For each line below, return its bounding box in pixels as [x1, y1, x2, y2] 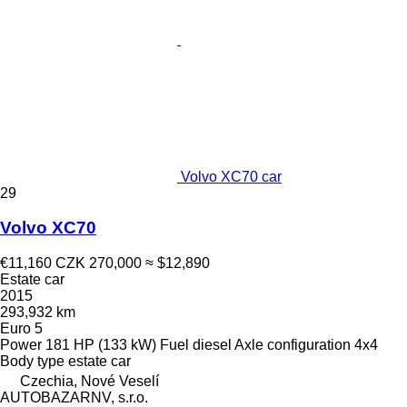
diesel [193, 337, 232, 353]
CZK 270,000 [55, 255, 142, 272]
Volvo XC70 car [181, 168, 282, 184]
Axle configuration [234, 337, 351, 353]
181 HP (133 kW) [45, 337, 156, 353]
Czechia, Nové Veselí [20, 373, 159, 390]
